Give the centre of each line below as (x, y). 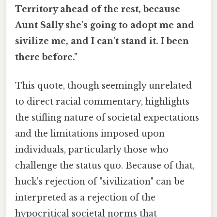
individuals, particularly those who (92, 150)
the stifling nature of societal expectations (107, 118)
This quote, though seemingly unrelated (103, 86)
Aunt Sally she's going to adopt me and (105, 25)
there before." (46, 57)
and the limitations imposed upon (90, 134)
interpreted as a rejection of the (85, 198)
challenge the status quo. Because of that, (105, 166)
